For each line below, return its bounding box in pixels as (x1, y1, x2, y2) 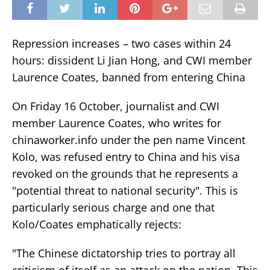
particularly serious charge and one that (12, 199, 215, 215)
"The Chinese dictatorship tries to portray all (12, 245, 236, 260)
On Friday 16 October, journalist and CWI (12, 98, 219, 113)
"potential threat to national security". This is (12, 183, 238, 198)
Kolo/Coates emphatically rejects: (12, 216, 181, 231)
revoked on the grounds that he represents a (12, 166, 238, 181)
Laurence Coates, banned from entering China (12, 69, 245, 84)
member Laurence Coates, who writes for (12, 115, 221, 130)
